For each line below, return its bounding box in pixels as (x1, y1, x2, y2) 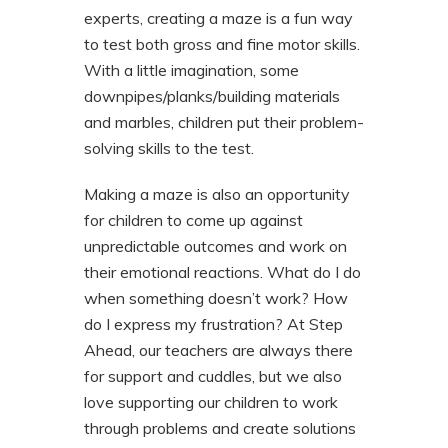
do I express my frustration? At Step (84, 314, 343, 335)
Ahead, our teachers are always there (84, 340, 353, 361)
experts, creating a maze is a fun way (84, 8, 353, 29)
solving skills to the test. (84, 138, 254, 159)
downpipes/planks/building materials (84, 86, 340, 107)
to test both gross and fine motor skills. (84, 34, 360, 55)
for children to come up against (84, 210, 303, 231)
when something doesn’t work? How (84, 288, 348, 309)
